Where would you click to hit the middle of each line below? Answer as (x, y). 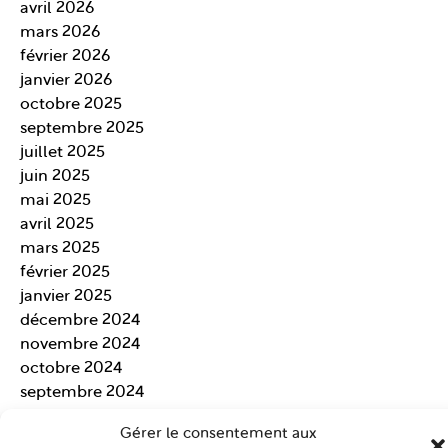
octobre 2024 (71, 369)
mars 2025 (60, 249)
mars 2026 (60, 33)
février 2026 (65, 57)
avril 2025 (57, 225)
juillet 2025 (62, 153)
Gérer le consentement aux (218, 434)
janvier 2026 (66, 81)
